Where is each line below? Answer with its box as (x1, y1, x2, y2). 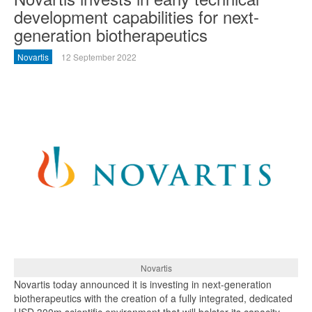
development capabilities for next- (14, 4, 259, 29)
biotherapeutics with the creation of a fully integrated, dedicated (14, 291, 292, 305)
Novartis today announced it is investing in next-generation (14, 277, 272, 291)
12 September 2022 (61, 51, 136, 63)
